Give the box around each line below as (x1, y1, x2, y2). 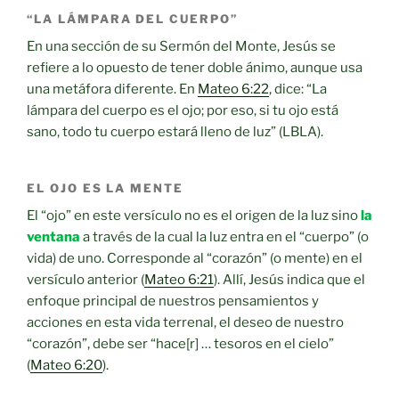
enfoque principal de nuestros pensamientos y (27, 292, 319, 309)
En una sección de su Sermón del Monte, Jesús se (27, 38, 336, 54)
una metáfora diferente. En (27, 81, 198, 97)
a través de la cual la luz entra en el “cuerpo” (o (80, 228, 369, 245)
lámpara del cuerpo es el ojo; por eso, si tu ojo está (27, 102, 338, 118)
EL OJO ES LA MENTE (27, 181, 184, 195)
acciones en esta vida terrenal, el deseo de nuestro (27, 313, 344, 330)
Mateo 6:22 (198, 81, 269, 97)
